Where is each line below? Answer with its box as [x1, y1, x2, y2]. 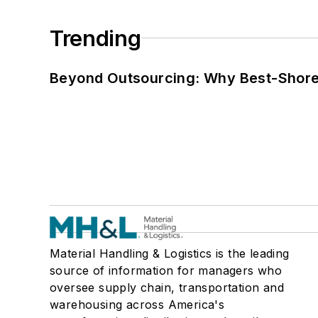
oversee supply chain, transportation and [50, 280, 284, 295]
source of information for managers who [50, 263, 283, 278]
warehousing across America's [50, 297, 225, 312]
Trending [50, 25, 141, 51]
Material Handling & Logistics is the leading [50, 246, 290, 261]
